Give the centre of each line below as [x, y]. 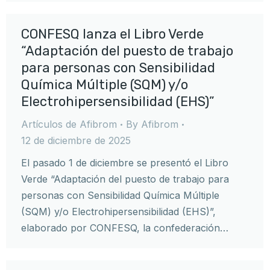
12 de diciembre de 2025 [76, 140]
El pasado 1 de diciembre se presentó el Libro [125, 163]
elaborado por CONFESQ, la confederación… [125, 228]
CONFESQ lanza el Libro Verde [112, 34]
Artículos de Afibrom [69, 124]
